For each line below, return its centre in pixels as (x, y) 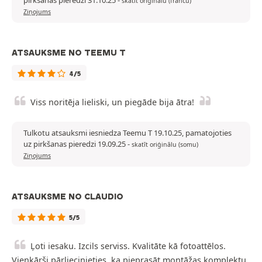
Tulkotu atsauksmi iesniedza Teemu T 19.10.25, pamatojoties (127, 133)
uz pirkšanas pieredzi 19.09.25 (75, 144)
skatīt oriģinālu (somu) (165, 145)
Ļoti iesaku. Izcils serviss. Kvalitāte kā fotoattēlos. (128, 246)
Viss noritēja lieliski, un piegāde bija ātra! (112, 102)
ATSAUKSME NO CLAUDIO (68, 197)
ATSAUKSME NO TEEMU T (69, 53)
